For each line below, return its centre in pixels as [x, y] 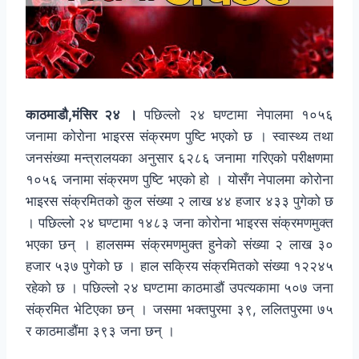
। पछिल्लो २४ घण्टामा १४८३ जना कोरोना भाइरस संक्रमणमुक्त [179, 223]
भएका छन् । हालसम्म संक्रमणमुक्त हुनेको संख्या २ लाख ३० [179, 245]
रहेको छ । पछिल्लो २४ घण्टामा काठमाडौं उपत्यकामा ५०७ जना [179, 288]
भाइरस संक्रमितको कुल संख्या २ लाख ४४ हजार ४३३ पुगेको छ [179, 202]
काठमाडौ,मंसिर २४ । [85, 115]
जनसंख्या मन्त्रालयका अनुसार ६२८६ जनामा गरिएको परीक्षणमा [179, 158]
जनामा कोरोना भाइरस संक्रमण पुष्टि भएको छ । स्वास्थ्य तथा [179, 137]
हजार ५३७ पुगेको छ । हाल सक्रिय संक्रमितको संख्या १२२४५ [179, 266]
